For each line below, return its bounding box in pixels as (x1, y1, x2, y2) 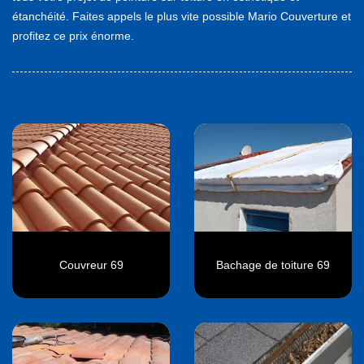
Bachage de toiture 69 (216, 258, 330, 272)
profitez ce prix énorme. (12, 28, 134, 42)
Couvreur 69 (58, 258, 123, 272)
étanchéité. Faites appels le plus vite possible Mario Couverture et (12, 9, 351, 23)
